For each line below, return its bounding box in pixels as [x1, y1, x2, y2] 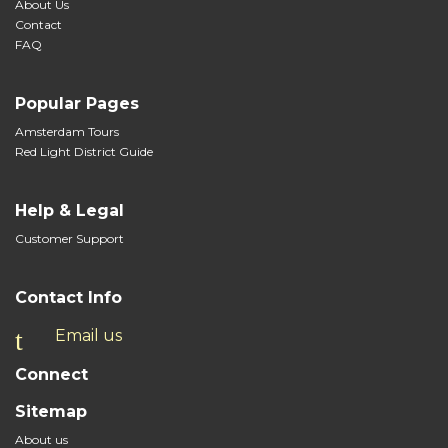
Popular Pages [15, 93, 139, 113]
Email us [55, 325, 122, 345]
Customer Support [15, 230, 124, 246]
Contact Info [15, 287, 122, 307]
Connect [15, 364, 88, 384]
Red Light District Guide [15, 143, 153, 159]
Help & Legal [15, 200, 124, 220]
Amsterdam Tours [15, 123, 119, 139]
